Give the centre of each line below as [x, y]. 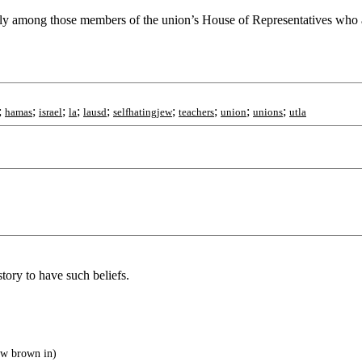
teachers [196, 112]
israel [51, 112]
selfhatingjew [143, 112]
